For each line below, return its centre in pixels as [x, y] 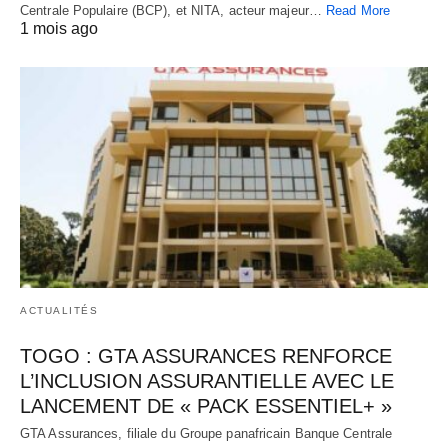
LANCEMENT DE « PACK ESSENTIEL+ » [206, 406]
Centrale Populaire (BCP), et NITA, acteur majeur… [173, 10]
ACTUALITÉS [59, 311]
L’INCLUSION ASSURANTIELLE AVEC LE [207, 381]
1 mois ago [59, 28]
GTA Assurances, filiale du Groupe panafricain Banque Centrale [206, 434]
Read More [358, 10]
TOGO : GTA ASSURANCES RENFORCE [206, 356]
